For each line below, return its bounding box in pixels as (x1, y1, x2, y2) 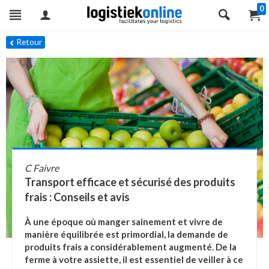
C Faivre (25, 162, 59, 174)
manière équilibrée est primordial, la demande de (25, 229, 228, 240)
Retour (14, 37, 42, 47)
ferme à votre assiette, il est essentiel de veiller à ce (25, 254, 243, 265)
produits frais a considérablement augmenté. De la (25, 241, 237, 252)
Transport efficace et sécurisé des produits (25, 175, 235, 189)
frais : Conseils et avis (25, 190, 130, 204)
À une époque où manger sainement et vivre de (25, 216, 223, 227)
